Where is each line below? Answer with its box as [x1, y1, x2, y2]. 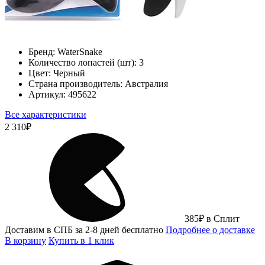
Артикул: [28, 89, 66, 99]
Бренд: [28, 46, 55, 57]
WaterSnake [57, 46, 102, 57]
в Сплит [206, 213, 240, 224]
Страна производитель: [28, 78, 122, 89]
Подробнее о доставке [166, 224, 255, 235]
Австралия [125, 78, 168, 89]
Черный [53, 67, 85, 78]
